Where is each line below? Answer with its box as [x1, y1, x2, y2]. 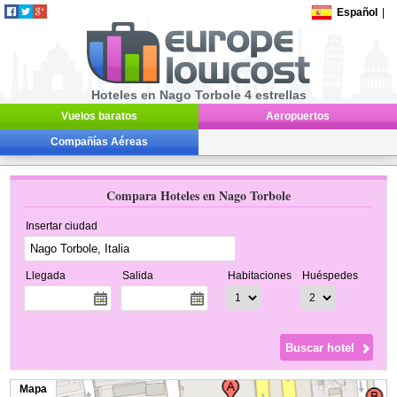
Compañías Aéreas [51, 136, 148, 148]
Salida [122, 269, 154, 282]
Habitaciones [228, 269, 292, 282]
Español [337, 6, 378, 19]
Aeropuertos [266, 110, 330, 122]
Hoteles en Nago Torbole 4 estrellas [90, 88, 307, 102]
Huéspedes [302, 269, 359, 282]
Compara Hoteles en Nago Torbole [106, 186, 291, 205]
